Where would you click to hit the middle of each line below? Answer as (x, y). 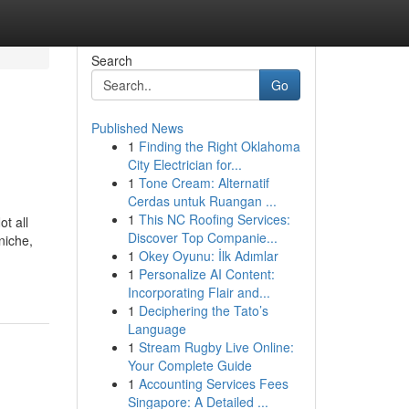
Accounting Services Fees (213, 383)
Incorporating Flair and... (199, 292)
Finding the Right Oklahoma (219, 146)
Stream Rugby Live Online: (216, 347)
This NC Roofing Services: (214, 219)
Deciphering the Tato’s (203, 310)
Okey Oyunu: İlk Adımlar (208, 256)
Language (157, 329)
